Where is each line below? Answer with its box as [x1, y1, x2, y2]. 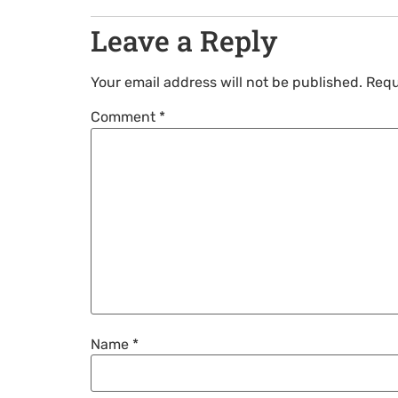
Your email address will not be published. [91, 74, 362, 92]
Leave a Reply [91, 21, 277, 60]
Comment [91, 108, 159, 126]
